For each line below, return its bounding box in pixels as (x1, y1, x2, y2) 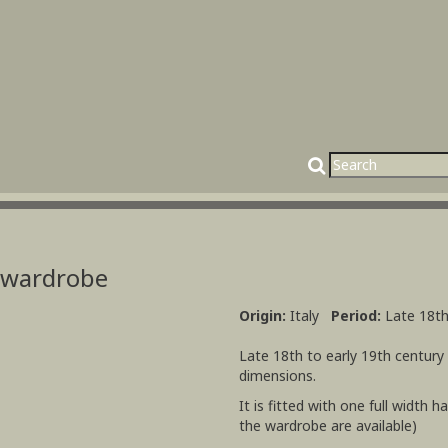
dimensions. (239, 366, 316, 385)
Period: (331, 306, 385, 325)
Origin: (239, 306, 290, 325)
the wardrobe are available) (239, 416, 417, 435)
